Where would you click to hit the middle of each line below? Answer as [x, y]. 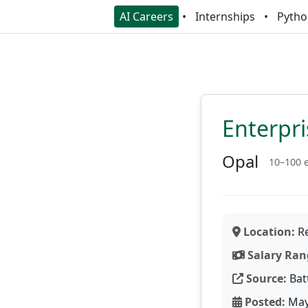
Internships [225, 16]
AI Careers [146, 16]
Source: [265, 278]
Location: [268, 232]
